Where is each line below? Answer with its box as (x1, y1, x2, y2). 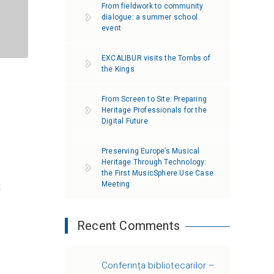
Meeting (102, 180, 130, 188)
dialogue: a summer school (102, 13, 198, 21)
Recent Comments (77, 218, 180, 233)
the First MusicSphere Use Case (102, 169, 213, 177)
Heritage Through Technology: (102, 158, 207, 166)
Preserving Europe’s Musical (102, 147, 200, 155)
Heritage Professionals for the (102, 106, 207, 114)
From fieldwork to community (102, 2, 204, 10)
